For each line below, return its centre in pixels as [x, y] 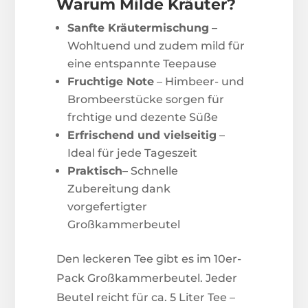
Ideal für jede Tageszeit [133, 153]
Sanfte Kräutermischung [139, 28]
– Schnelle [151, 171]
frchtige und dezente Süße [143, 118]
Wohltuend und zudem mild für [156, 46]
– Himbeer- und [199, 82]
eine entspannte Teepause [142, 64]
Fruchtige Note [111, 82]
